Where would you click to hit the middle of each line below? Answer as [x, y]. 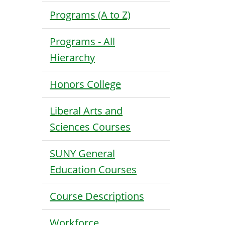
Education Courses [93, 170]
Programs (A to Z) [90, 15]
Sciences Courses [90, 127]
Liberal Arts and [86, 111]
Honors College [85, 84]
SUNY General [82, 153]
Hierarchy [72, 58]
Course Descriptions [97, 196]
